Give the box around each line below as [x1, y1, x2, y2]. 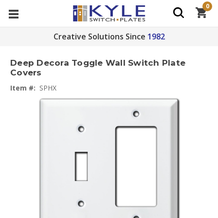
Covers [10, 68, 42, 78]
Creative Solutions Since [53, 31, 145, 42]
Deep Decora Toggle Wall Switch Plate [10, 58, 185, 68]
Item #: [10, 83, 36, 92]
